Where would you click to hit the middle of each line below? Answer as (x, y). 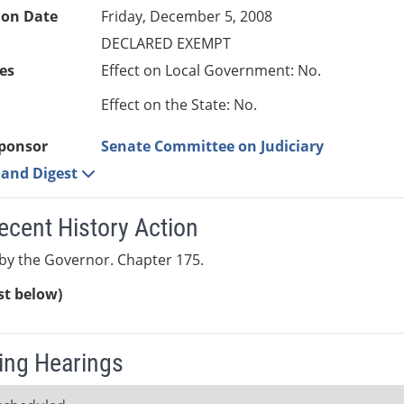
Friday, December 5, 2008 (187, 17)
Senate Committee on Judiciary (213, 147)
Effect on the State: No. (179, 105)
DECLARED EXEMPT (166, 44)
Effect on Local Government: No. (211, 71)
